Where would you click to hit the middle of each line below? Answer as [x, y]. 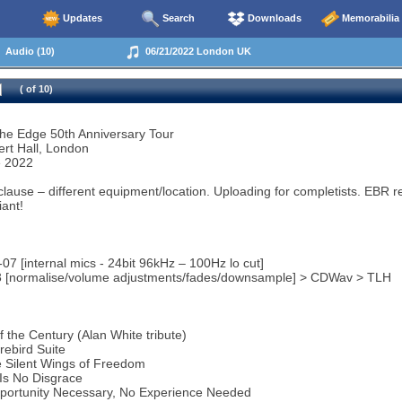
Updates [81, 17]
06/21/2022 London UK [196, 51]
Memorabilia [369, 17]
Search [177, 17]
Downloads [273, 17]
